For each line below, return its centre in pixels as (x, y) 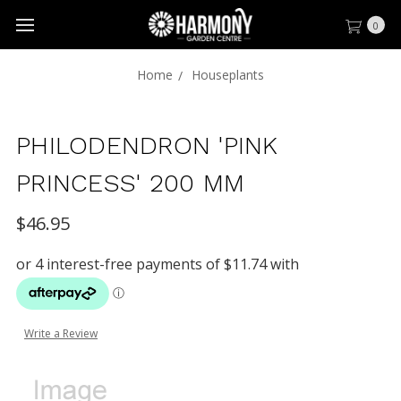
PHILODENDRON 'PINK (147, 145)
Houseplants (228, 75)
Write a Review (61, 333)
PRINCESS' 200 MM (130, 183)
